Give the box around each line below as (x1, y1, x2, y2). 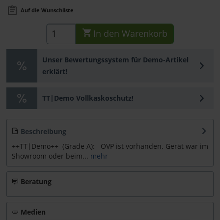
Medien (21, 207, 46, 217)
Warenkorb (121, 27, 167, 40)
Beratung (21, 176, 52, 186)
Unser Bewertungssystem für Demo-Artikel (42, 55, 189, 64)
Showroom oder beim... (12, 151, 88, 161)
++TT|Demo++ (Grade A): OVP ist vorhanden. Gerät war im (12, 141, 208, 151)
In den (93, 27, 119, 40)
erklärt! (42, 66, 68, 76)
